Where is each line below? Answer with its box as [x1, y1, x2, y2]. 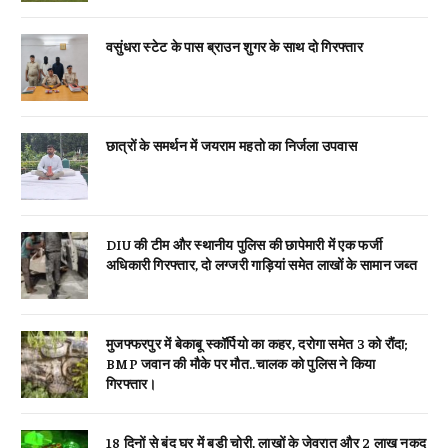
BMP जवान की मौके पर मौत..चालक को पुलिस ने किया [106, 354, 376, 373]
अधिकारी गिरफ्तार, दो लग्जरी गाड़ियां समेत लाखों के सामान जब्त [106, 255, 421, 274]
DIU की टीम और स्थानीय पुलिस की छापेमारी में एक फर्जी [106, 235, 382, 254]
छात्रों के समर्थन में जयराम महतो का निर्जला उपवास [106, 136, 357, 155]
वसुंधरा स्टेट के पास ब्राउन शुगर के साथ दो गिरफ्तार [106, 37, 363, 56]
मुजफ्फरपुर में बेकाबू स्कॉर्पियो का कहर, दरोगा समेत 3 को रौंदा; [106, 334, 409, 353]
